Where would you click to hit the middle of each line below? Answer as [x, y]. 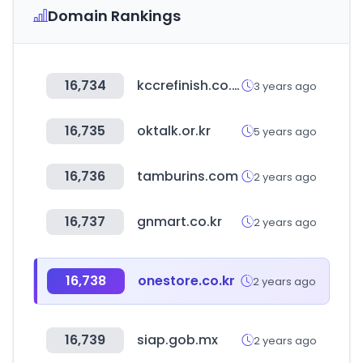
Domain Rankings [114, 16]
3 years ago [285, 86]
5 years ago [285, 131]
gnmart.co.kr [179, 222]
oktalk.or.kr [174, 131]
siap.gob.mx [177, 340]
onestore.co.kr [186, 281]
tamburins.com [188, 176]
